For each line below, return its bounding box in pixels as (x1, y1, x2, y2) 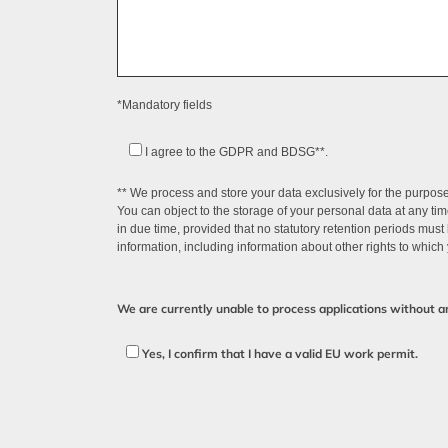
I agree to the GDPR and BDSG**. (145, 145, 328, 160)
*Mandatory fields (117, 97, 212, 112)
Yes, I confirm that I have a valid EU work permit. (142, 345, 418, 361)
